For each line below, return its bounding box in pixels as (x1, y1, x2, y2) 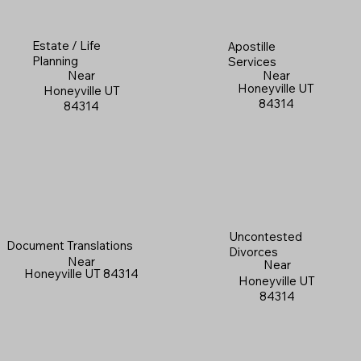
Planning (31, 52, 78, 68)
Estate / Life (31, 37, 101, 53)
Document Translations (6, 238, 134, 254)
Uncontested (228, 228, 302, 244)
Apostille (228, 38, 276, 54)
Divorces (228, 243, 278, 259)
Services (228, 53, 277, 69)
